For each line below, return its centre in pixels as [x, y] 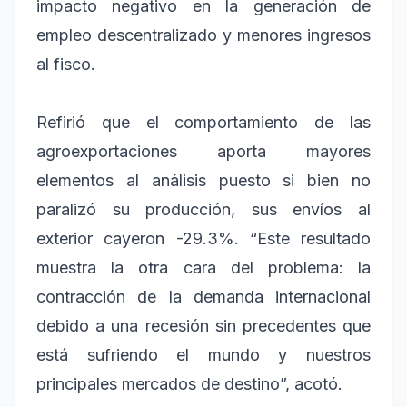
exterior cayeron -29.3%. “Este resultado [203, 239]
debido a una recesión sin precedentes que [203, 326]
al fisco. [66, 65]
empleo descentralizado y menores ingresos [203, 35]
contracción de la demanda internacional [203, 297]
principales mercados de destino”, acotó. [189, 384]
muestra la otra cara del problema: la [203, 268]
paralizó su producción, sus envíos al [203, 210]
